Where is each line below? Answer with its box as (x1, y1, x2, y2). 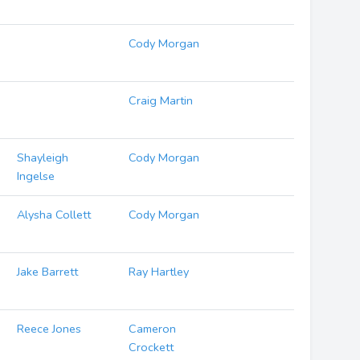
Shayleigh (17, 149, 69, 166)
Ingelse (17, 168, 55, 184)
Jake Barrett (17, 264, 79, 280)
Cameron (129, 321, 177, 337)
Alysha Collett (17, 207, 92, 223)
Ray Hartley (129, 264, 190, 280)
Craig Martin (129, 92, 194, 108)
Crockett (129, 339, 174, 355)
